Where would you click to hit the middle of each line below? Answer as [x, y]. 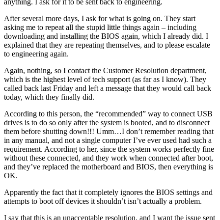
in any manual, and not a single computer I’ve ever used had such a [108, 140]
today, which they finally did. [49, 97]
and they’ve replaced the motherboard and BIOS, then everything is [109, 166]
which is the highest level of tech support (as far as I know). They [105, 79]
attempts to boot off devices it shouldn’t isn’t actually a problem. [103, 201]
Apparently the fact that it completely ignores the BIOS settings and [108, 192]
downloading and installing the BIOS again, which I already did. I [106, 36]
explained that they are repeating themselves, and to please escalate [107, 45]
